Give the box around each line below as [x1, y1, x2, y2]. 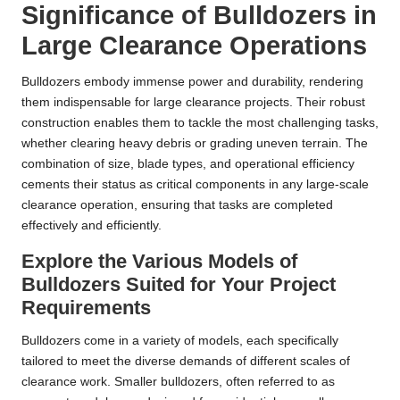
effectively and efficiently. [21, 219, 162, 233]
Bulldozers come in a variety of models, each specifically [21, 334, 338, 348]
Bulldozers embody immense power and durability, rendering [21, 75, 363, 89]
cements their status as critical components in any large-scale [21, 178, 369, 192]
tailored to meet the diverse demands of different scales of [21, 354, 350, 369]
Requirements [21, 296, 151, 320]
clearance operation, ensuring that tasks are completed [21, 198, 333, 212]
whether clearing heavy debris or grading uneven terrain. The [21, 137, 368, 151]
